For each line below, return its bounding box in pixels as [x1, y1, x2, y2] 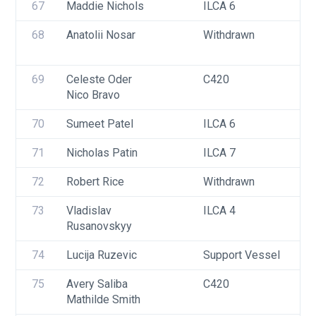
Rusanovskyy [66, 219, 132, 233]
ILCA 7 [203, 146, 236, 159]
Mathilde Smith [66, 293, 140, 306]
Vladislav [66, 204, 111, 217]
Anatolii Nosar [66, 28, 135, 42]
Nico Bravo [66, 88, 120, 102]
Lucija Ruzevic [66, 248, 137, 262]
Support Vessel [203, 248, 280, 262]
